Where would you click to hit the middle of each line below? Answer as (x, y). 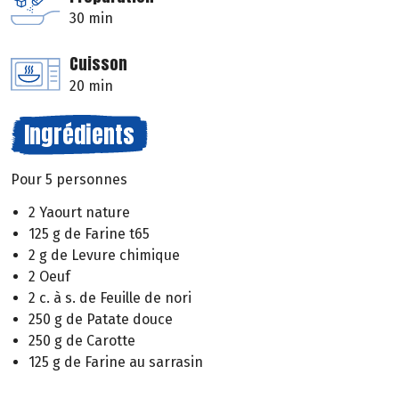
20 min (91, 86)
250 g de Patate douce (101, 319)
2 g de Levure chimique (104, 255)
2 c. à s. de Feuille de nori (110, 297)
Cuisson (98, 64)
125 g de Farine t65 (89, 233)
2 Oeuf (49, 276)
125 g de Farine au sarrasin (116, 362)
